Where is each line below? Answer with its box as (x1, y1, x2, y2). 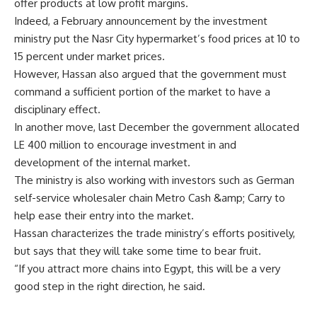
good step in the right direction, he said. (14, 279, 205, 293)
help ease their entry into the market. (14, 209, 194, 222)
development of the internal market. (14, 156, 190, 169)
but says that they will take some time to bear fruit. (14, 244, 261, 258)
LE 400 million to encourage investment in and (14, 138, 236, 151)
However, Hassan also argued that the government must (14, 67, 287, 81)
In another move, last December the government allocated (14, 120, 299, 134)
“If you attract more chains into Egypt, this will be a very (14, 262, 280, 275)
